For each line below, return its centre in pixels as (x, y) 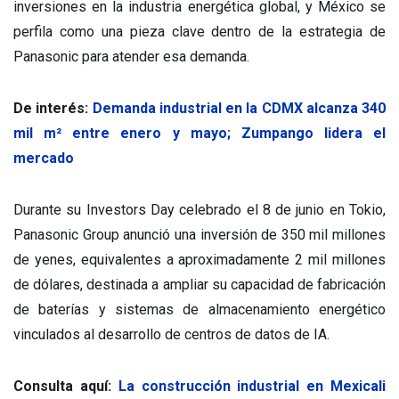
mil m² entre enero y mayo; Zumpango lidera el (199, 133)
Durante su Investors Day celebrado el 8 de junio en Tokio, (199, 209)
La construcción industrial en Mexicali (252, 386)
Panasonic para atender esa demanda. (131, 56)
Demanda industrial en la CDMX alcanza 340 (239, 108)
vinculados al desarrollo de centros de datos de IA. (171, 334)
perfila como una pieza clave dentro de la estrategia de (199, 31)
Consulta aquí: (66, 386)
